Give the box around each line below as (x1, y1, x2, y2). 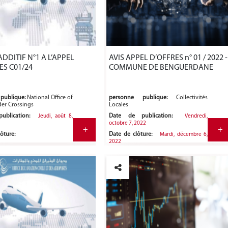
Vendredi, (185, 113, 208, 120)
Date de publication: (109, 113, 173, 120)
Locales (109, 102, 129, 108)
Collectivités (176, 95, 208, 101)
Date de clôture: (109, 131, 153, 138)
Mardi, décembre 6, (160, 132, 208, 138)
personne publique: (109, 95, 168, 101)
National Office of (27, 95, 73, 101)
